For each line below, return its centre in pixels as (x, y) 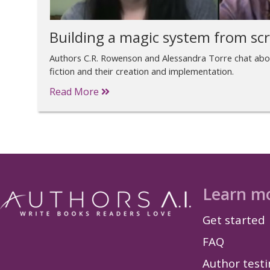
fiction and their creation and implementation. (142, 71)
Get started (234, 220)
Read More (75, 92)
